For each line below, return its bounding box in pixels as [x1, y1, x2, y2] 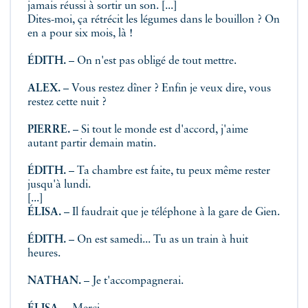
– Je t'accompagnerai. [81, 276, 184, 287]
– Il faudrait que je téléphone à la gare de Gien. [61, 207, 280, 218]
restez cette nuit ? [27, 97, 107, 108]
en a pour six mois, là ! [27, 28, 133, 39]
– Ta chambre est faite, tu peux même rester [66, 166, 270, 177]
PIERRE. [27, 124, 70, 135]
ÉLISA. [27, 207, 61, 218]
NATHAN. [27, 276, 81, 287]
